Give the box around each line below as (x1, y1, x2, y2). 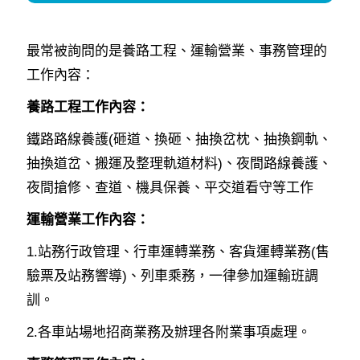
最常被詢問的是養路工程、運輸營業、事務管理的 (27, 43, 327, 59)
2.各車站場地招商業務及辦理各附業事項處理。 (27, 324, 311, 340)
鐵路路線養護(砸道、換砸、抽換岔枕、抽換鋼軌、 (27, 131, 332, 147)
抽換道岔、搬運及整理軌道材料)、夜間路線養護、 (27, 155, 332, 171)
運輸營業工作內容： (27, 211, 149, 227)
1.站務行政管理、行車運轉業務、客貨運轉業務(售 (27, 243, 329, 260)
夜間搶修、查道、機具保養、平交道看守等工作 (27, 179, 313, 195)
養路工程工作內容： (27, 99, 149, 115)
